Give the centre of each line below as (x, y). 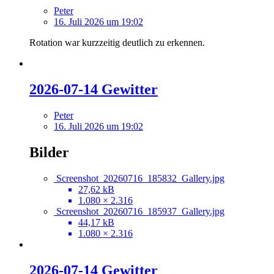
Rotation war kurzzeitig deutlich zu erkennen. (117, 43)
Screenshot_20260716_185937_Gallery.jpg (140, 212)
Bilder (49, 153)
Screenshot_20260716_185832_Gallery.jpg (140, 179)
